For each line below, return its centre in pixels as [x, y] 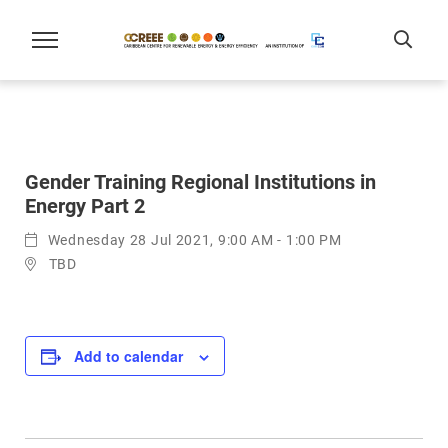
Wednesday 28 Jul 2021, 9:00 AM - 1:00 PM [194, 240]
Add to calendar [128, 356]
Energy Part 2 [85, 206]
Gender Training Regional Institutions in [200, 182]
